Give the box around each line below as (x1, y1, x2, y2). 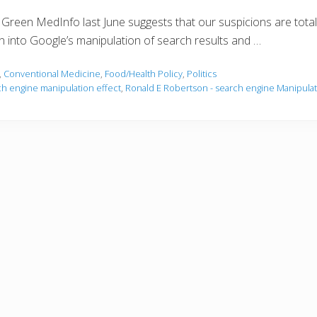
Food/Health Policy (105, 67, 183, 80)
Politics (187, 67, 217, 80)
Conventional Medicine (4, 67, 100, 80)
